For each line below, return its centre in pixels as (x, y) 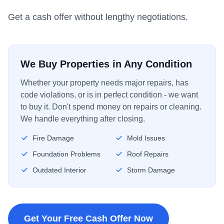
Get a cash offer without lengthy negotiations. (98, 17)
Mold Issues (146, 138)
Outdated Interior (59, 170)
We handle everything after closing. (83, 119)
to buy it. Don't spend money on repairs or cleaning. (111, 107)
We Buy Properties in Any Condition (106, 64)
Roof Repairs (148, 154)
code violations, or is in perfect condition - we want (109, 95)
